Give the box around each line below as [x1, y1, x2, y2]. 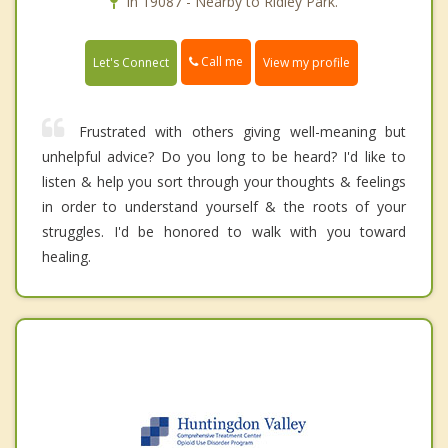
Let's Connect [93, 53, 169, 71]
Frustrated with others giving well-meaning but [79, 121, 406, 141]
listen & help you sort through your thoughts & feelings [42, 171, 406, 191]
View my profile [263, 53, 350, 71]
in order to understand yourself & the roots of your [42, 196, 406, 216]
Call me [198, 53, 243, 71]
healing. [42, 246, 91, 266]
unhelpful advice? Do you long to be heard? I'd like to [42, 146, 406, 166]
